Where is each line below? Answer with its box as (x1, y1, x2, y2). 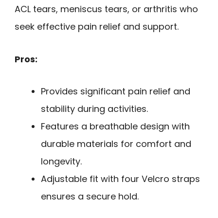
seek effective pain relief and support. (15, 20, 179, 33)
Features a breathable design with (41, 120, 190, 133)
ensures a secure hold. (41, 190, 139, 203)
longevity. (41, 155, 82, 168)
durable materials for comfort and (41, 138, 191, 150)
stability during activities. (41, 103, 148, 115)
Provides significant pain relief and (41, 85, 190, 98)
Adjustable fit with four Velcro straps (41, 173, 200, 185)
